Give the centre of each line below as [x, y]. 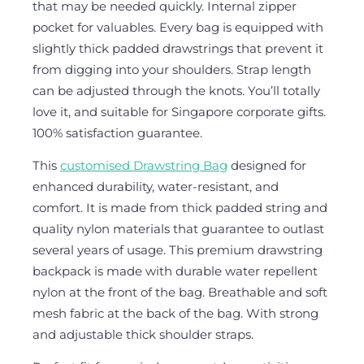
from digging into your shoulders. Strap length [172, 70]
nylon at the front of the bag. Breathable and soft [180, 292]
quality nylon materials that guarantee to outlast [178, 229]
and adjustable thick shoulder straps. [143, 335]
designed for [267, 166]
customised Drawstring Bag [144, 166]
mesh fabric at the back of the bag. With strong [175, 314]
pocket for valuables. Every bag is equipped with [178, 28]
